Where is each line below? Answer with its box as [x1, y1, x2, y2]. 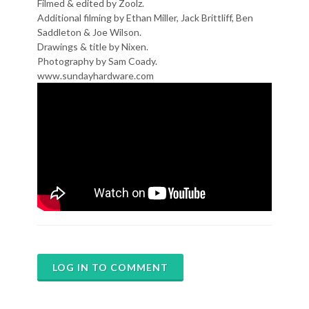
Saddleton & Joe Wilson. [37, 26, 141, 38]
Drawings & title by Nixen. [37, 41, 148, 52]
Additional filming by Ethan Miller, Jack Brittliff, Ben [37, 12, 253, 23]
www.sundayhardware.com [37, 70, 154, 81]
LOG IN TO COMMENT [52, 261, 168, 274]
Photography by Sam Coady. [37, 55, 157, 67]
